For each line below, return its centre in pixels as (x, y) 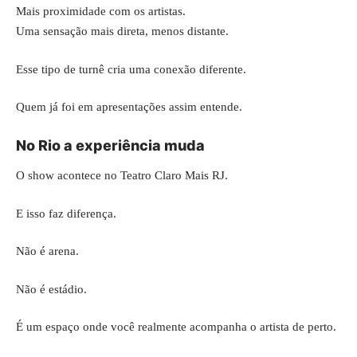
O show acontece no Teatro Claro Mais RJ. (122, 176)
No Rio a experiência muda (110, 145)
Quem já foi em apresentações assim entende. (129, 107)
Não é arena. (47, 251)
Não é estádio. (51, 289)
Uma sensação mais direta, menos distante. (122, 31)
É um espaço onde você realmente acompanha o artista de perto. (176, 327)
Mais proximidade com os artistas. (101, 12)
